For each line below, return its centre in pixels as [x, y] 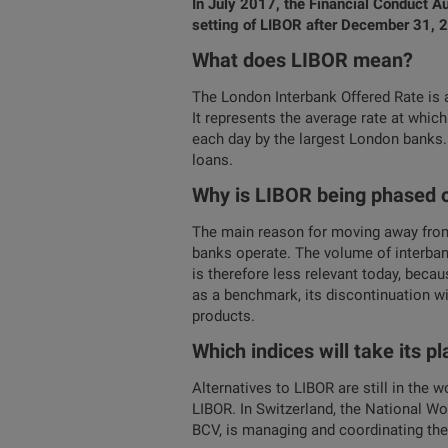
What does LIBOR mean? [302, 60]
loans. [212, 160]
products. [223, 316]
